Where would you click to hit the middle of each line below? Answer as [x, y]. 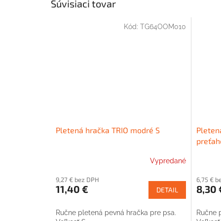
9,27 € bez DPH [77, 179]
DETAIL [167, 189]
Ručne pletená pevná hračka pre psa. [116, 212]
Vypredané [168, 161]
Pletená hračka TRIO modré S [108, 130]
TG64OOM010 [163, 26]
